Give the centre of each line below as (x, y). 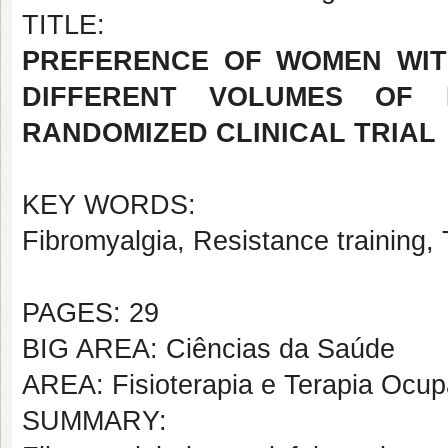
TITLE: (63, 25)
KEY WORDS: (109, 205)
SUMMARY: (94, 421)
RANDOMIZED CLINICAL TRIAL (229, 133)
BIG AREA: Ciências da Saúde (208, 349)
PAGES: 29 (90, 313)
